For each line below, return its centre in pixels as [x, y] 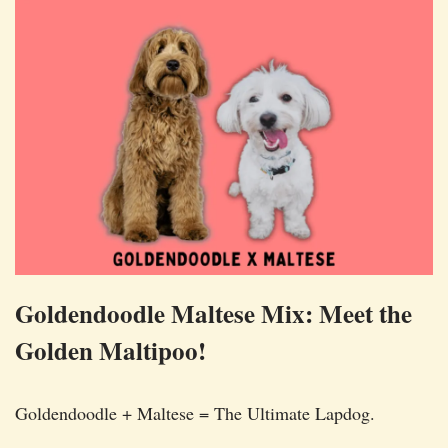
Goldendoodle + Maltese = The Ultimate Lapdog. [195, 412]
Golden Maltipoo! [110, 350]
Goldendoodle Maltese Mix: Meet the [213, 313]
